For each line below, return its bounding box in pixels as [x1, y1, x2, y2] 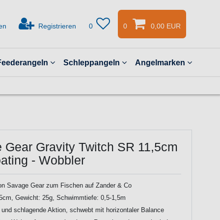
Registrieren [38, 22, 76, 30]
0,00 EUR [150, 22, 181, 30]
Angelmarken [135, 58, 185, 67]
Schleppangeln [63, 58, 120, 67]
